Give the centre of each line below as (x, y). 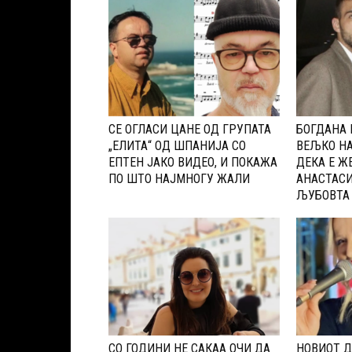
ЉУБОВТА (323, 196)
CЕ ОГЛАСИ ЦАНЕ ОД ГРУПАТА (190, 130)
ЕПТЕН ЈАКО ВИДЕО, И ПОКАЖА (193, 163)
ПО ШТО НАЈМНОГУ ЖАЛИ (179, 179)
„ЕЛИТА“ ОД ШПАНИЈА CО (177, 146)
